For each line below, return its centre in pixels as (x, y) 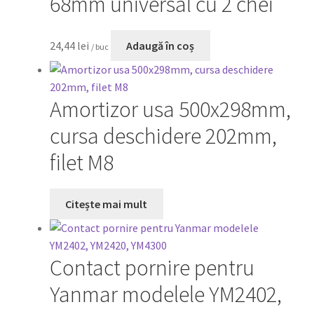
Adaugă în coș (161, 45)
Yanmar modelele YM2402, (165, 295)
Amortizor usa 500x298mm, (170, 110)
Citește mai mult (107, 204)
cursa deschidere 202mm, (163, 136)
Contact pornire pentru (152, 268)
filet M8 (81, 163)
